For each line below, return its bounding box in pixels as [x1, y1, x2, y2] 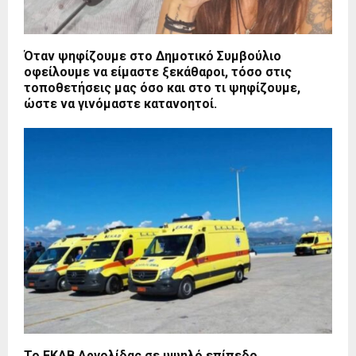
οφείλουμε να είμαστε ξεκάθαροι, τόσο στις [24, 64, 292, 80]
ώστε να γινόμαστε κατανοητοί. [24, 96, 217, 112]
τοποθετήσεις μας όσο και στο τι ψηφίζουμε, [24, 80, 300, 96]
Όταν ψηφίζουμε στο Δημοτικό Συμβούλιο [24, 48, 281, 64]
